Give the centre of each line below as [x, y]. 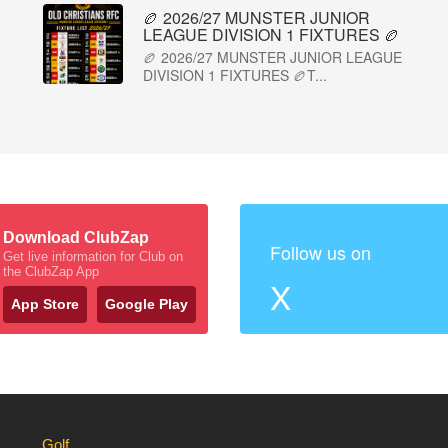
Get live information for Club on [93, 256]
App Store [45, 304]
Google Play [146, 304]
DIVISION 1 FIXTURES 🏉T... [235, 75]
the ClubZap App [51, 271]
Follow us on [320, 252]
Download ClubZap [76, 237]
